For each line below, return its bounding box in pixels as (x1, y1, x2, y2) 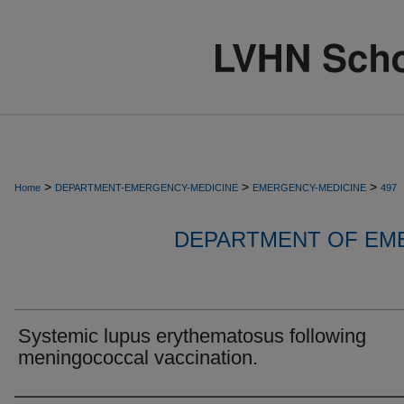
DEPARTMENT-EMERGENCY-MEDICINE (55, 182, 238, 193)
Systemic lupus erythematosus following (18, 325, 366, 347)
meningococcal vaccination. (18, 346, 258, 369)
